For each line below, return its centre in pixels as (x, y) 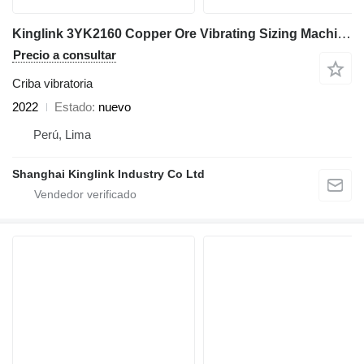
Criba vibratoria (52, 83)
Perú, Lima (62, 134)
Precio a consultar (65, 55)
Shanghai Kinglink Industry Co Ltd (108, 174)
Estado (73, 107)
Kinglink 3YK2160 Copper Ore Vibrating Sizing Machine (344, 34)
